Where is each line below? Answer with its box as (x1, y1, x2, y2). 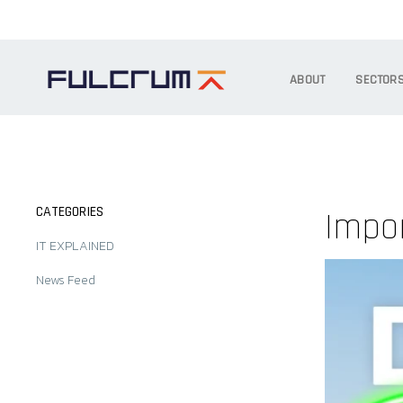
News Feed (35, 269, 95, 290)
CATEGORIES (35, 201, 103, 221)
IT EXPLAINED (35, 235, 114, 255)
